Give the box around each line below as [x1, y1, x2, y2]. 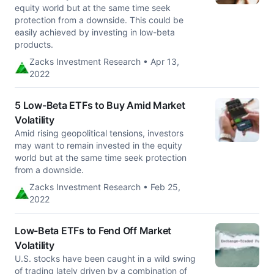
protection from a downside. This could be [15, 15, 183, 25]
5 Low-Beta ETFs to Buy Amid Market [15, 99, 185, 111]
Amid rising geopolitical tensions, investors [15, 128, 183, 138]
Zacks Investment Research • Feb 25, [29, 182, 180, 192]
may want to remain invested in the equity [15, 140, 182, 150]
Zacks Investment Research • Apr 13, [29, 56, 179, 67]
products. [15, 39, 53, 50]
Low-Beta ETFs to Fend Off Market [15, 224, 171, 237]
